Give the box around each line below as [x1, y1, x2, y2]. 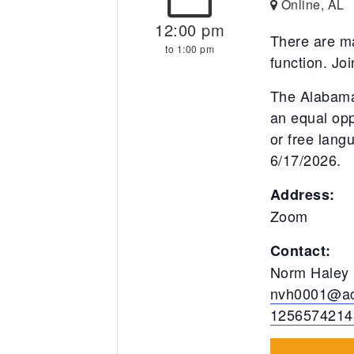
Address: [269, 183, 335, 205]
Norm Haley [269, 261, 349, 282]
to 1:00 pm [165, 41, 215, 55]
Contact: [269, 239, 331, 261]
